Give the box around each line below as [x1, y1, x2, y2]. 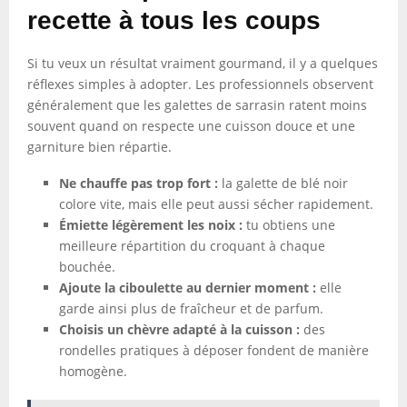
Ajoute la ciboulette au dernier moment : [59, 279, 316, 296]
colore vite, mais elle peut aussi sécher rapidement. [59, 195, 373, 213]
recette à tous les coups [27, 6, 321, 35]
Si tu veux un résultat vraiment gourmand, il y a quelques [27, 55, 378, 72]
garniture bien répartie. [27, 138, 172, 155]
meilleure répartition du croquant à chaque [59, 237, 325, 254]
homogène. [59, 362, 127, 380]
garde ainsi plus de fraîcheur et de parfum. [59, 300, 323, 317]
